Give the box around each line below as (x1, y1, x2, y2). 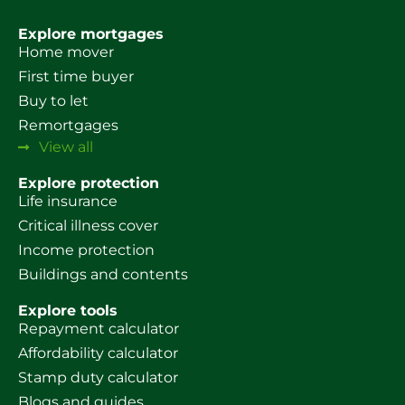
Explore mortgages (18, 24, 164, 42)
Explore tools (18, 301, 118, 319)
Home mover (18, 42, 114, 61)
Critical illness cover (18, 216, 158, 234)
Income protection (18, 240, 155, 259)
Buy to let (18, 91, 89, 109)
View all (38, 137, 93, 155)
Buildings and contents (18, 265, 188, 283)
